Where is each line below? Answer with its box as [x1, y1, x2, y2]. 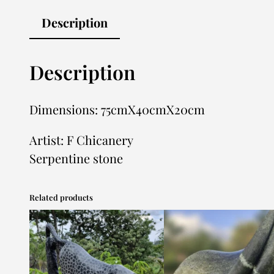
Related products [29, 192, 93, 203]
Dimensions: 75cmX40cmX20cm [29, 101, 205, 118]
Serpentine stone [29, 150, 123, 167]
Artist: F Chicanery [29, 131, 133, 149]
